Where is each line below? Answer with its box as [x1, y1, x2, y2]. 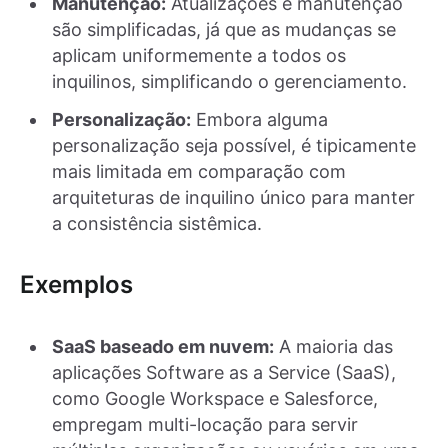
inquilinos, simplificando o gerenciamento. [52, 71, 407, 93]
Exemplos [20, 269, 133, 299]
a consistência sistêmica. [52, 213, 262, 235]
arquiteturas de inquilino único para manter [52, 187, 415, 209]
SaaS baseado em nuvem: [52, 335, 274, 357]
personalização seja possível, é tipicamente [52, 135, 416, 157]
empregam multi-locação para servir [52, 413, 358, 435]
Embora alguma [191, 109, 328, 131]
